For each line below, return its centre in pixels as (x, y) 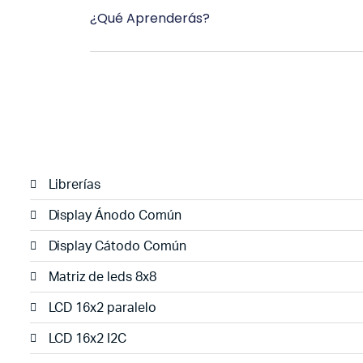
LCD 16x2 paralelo (102, 307)
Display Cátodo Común (117, 246)
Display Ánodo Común (115, 215)
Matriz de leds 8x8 (102, 277)
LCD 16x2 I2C (88, 338)
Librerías (75, 184)
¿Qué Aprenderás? (150, 18)
